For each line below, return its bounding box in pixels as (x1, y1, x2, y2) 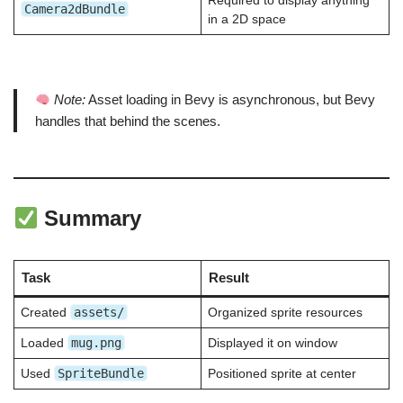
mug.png (70, 336, 121, 351)
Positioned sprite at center (207, 367, 356, 381)
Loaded (20, 336, 67, 351)
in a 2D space (207, 13, 286, 27)
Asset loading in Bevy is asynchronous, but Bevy (85, 92, 376, 108)
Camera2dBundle (23, 2, 125, 17)
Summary (38, 206, 142, 231)
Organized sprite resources (207, 306, 363, 320)
